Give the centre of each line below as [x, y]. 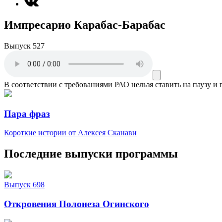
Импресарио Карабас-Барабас [85, 25]
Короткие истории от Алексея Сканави [70, 133]
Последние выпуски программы [91, 154]
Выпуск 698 [24, 185]
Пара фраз [27, 113]
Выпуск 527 [24, 46]
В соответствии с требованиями [58, 84]
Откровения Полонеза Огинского [77, 204]
